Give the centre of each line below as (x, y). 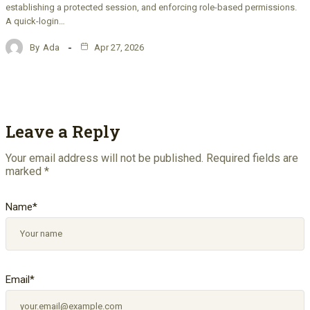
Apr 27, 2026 (118, 47)
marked (25, 172)
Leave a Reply (63, 132)
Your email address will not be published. (104, 158)
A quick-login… (35, 21)
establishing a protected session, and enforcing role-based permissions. (151, 8)
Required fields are (252, 158)
